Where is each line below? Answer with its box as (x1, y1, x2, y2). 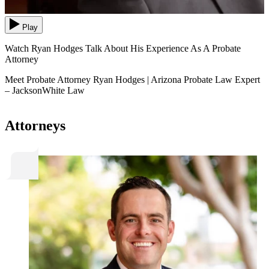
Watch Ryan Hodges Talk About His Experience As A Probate (5, 43, 241, 53)
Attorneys (5, 117, 65, 133)
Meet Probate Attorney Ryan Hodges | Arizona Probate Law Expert (5, 74, 260, 85)
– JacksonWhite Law (5, 85, 85, 95)
